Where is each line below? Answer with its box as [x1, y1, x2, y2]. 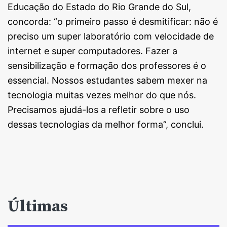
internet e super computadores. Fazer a [8, 45, 177, 56]
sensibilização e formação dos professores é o [8, 60, 206, 71]
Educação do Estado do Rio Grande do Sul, [8, 1, 191, 12]
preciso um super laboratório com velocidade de [8, 30, 214, 42]
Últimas [8, 194, 68, 217]
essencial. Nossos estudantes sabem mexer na [8, 74, 207, 86]
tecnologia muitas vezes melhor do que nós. [8, 89, 196, 100]
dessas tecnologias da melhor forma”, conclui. [8, 119, 204, 130]
